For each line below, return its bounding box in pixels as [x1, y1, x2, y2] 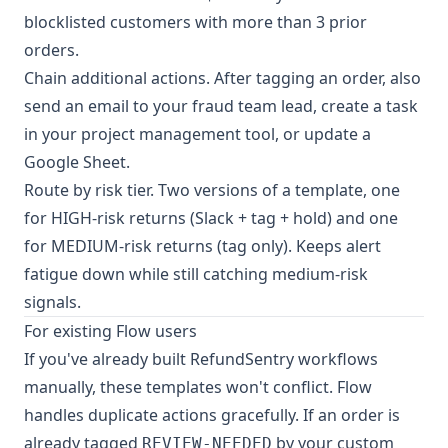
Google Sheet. [24, 151, 130, 173]
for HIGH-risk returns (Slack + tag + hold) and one [24, 207, 398, 229]
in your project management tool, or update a [24, 123, 371, 145]
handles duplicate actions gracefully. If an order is [24, 404, 400, 426]
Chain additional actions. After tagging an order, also [24, 67, 421, 89]
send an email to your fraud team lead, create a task [24, 95, 418, 117]
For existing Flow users [24, 320, 197, 342]
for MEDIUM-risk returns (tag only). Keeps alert [24, 235, 381, 257]
